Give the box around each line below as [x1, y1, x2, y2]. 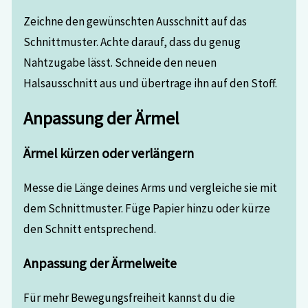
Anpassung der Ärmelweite [23, 254, 177, 272]
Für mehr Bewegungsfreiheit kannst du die [23, 289, 236, 305]
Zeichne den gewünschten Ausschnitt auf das [23, 13, 247, 29]
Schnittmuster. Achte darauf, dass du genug [23, 34, 241, 49]
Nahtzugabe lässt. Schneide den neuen [23, 54, 217, 70]
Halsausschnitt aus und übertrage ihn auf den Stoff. [23, 75, 278, 91]
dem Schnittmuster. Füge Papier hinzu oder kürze [23, 201, 271, 217]
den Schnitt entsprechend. [23, 221, 157, 237]
